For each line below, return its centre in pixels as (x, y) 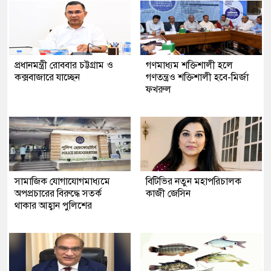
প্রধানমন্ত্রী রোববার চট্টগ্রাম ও (64, 65)
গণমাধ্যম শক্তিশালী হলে (189, 65)
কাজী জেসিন (168, 193)
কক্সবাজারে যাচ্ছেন (47, 77)
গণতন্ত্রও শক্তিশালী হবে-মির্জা (197, 77)
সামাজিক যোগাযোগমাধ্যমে (62, 181)
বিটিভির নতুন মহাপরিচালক (194, 181)
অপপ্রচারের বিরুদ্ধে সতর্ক (58, 193)
